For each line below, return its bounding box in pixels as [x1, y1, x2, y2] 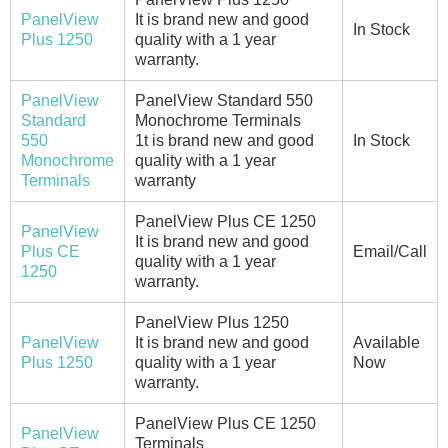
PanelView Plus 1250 [135, 313, 289, 331]
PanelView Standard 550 [135, 91, 313, 109]
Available [353, 333, 420, 351]
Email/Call [353, 242, 427, 260]
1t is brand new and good [135, 131, 314, 149]
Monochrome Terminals [135, 111, 301, 129]
